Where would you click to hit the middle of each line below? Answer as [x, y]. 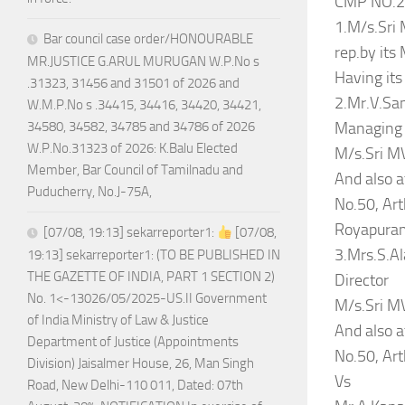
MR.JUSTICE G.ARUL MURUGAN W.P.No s [143, 62]
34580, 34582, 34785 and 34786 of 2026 [141, 127]
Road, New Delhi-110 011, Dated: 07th [135, 386]
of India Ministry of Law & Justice [118, 320]
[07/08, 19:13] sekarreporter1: [130, 233]
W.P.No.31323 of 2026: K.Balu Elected [132, 149]
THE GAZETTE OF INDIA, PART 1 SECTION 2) [151, 277]
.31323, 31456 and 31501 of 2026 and [133, 84]
